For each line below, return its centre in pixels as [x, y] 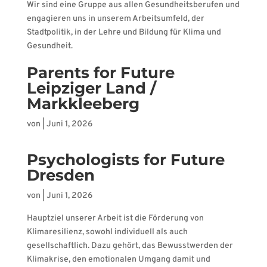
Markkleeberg [83, 104]
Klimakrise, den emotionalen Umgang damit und [118, 260]
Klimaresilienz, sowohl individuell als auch [107, 232]
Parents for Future [100, 73]
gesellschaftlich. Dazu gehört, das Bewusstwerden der [130, 246]
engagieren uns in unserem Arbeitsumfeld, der [115, 19]
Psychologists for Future [125, 160]
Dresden [60, 175]
